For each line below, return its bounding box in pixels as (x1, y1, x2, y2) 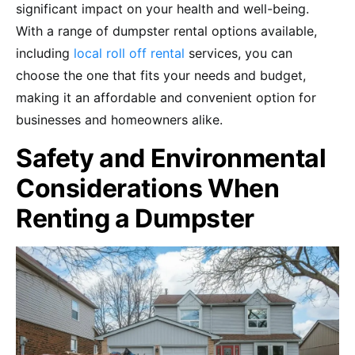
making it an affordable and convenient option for (16, 89, 316, 105)
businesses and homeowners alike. (16, 111, 223, 128)
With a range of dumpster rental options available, (16, 22, 317, 39)
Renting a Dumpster (16, 202, 260, 234)
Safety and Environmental (16, 142, 326, 174)
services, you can (185, 44, 292, 61)
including (16, 44, 74, 61)
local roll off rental (74, 44, 185, 61)
